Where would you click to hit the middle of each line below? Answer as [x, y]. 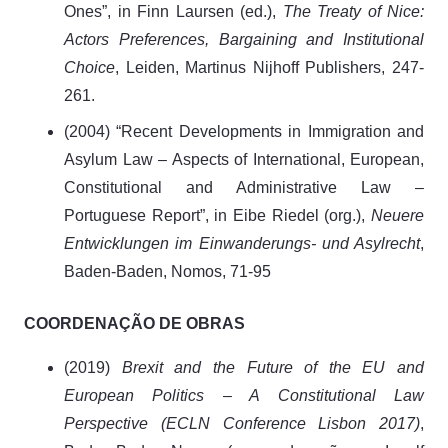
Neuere [397, 215]
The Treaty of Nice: [353, 11]
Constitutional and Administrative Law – [244, 187]
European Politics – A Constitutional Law [244, 395]
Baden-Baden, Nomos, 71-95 [167, 271]
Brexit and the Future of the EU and [272, 367]
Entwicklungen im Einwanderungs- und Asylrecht [242, 243]
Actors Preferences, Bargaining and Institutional [244, 39]
